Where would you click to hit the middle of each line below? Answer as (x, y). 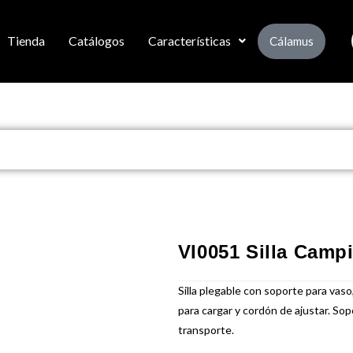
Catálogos (96, 41)
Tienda (26, 41)
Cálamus (291, 41)
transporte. (206, 329)
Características (189, 41)
